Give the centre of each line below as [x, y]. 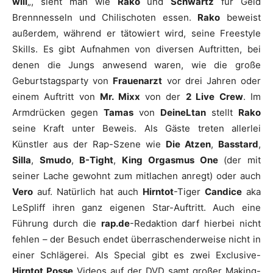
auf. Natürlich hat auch [88, 192]
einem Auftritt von [56, 97]
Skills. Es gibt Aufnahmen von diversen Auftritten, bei [136, 49]
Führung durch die [57, 223]
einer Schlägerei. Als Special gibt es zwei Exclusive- [136, 255]
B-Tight [97, 160]
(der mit [239, 160]
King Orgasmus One [170, 160]
